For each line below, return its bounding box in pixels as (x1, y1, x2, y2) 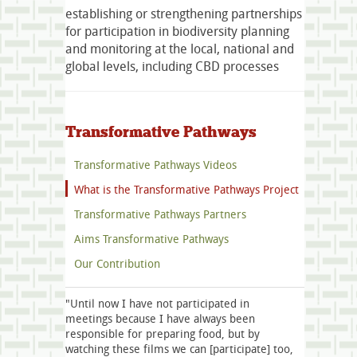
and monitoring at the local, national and (65, 39, 294, 57)
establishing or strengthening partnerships (65, 4, 302, 22)
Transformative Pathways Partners (74, 206, 246, 222)
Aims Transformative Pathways (74, 231, 229, 247)
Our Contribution (74, 256, 160, 272)
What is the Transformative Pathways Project (74, 182, 299, 198)
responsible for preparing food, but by (65, 326, 260, 342)
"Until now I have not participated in (65, 296, 249, 312)
